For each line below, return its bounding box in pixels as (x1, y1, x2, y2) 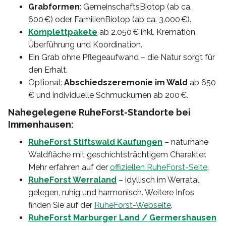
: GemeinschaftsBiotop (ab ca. (80, 2, 192, 12)
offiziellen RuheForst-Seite (110, 162, 207, 172)
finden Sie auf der (28, 200, 94, 210)
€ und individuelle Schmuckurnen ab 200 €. (28, 90, 188, 100)
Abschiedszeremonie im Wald (64, 77, 188, 87)
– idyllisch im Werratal (117, 175, 199, 185)
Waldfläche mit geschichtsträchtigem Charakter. (28, 149, 206, 159)
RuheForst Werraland (28, 175, 117, 185)
